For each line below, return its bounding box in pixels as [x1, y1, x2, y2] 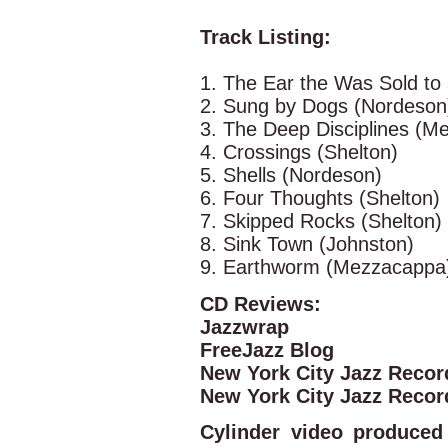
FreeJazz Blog [200, 338, 334, 361]
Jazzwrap [200, 315, 289, 338]
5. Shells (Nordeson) [200, 164, 382, 187]
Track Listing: [200, 26, 331, 49]
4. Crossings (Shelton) [200, 141, 398, 164]
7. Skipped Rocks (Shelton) [200, 210, 442, 233]
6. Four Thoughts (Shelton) [200, 187, 440, 210]
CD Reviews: [200, 292, 321, 315]
